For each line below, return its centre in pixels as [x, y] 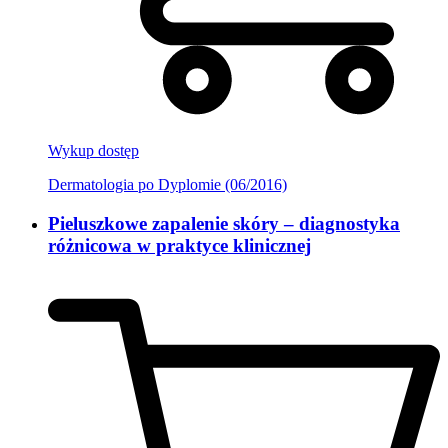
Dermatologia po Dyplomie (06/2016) [167, 184]
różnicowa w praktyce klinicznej [179, 245]
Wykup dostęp [93, 150]
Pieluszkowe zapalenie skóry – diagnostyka [224, 223]
